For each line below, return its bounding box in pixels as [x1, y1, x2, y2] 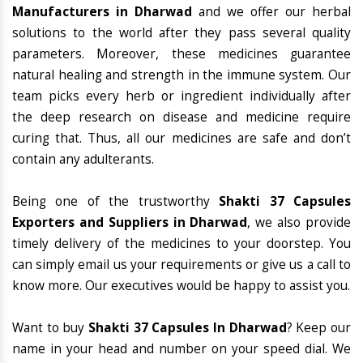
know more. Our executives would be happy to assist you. [12, 277, 350, 295]
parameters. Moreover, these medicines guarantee [12, 45, 351, 63]
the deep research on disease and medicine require [12, 109, 351, 126]
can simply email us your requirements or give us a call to [12, 256, 351, 274]
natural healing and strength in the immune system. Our [12, 66, 351, 84]
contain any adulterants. [12, 151, 154, 169]
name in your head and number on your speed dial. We [12, 340, 351, 358]
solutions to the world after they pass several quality [12, 24, 351, 42]
